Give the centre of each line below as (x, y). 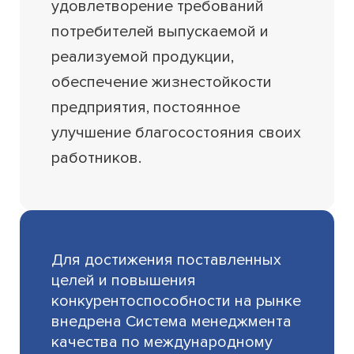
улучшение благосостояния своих (177, 133)
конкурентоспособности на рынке (177, 301)
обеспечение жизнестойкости (162, 83)
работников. (97, 158)
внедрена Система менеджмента (172, 322)
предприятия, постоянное (146, 108)
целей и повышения (124, 281)
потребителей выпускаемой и (160, 32)
